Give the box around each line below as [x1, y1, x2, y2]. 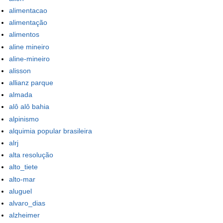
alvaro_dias [9, 199, 45, 207]
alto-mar [9, 175, 35, 183]
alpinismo [9, 114, 39, 123]
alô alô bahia [9, 103, 49, 111]
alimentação [9, 18, 47, 27]
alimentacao [9, 6, 47, 14]
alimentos [9, 30, 39, 39]
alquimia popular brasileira [9, 126, 92, 135]
